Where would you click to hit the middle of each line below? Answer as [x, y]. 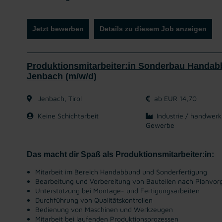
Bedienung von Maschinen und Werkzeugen [104, 209]
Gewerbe [160, 125]
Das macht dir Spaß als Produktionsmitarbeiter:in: [120, 154]
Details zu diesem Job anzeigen [153, 29]
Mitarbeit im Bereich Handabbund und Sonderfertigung [121, 172]
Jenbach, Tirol [59, 98]
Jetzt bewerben [58, 29]
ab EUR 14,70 [175, 98]
